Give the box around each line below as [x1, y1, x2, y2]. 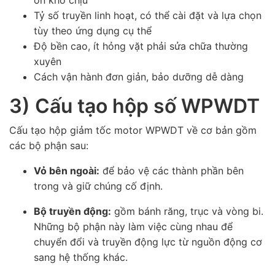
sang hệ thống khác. [34, 251, 128, 264]
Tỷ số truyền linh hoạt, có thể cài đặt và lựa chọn [34, 9, 261, 22]
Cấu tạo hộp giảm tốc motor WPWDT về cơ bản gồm [9, 124, 257, 137]
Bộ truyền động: [34, 205, 111, 218]
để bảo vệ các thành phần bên [99, 165, 244, 177]
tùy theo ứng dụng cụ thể [34, 25, 152, 37]
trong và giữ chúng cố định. [34, 180, 163, 193]
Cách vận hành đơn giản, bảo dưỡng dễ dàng [34, 71, 244, 83]
